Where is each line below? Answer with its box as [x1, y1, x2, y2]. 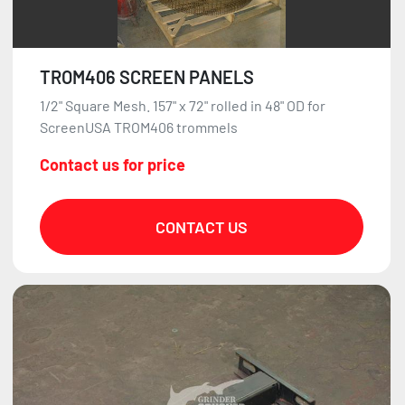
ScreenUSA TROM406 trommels [40, 118, 238, 137]
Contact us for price [40, 155, 185, 175]
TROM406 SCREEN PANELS [40, 66, 254, 89]
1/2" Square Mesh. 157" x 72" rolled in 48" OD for [40, 97, 325, 115]
